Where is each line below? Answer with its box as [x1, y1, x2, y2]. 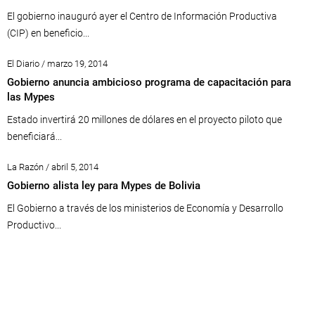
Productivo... [7, 219, 61, 231]
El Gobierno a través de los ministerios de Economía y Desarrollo [7, 202, 283, 214]
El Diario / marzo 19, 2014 [7, 58, 108, 70]
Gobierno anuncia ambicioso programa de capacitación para [7, 76, 291, 89]
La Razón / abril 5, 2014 [7, 162, 98, 173]
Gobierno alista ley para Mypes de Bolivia [7, 179, 200, 193]
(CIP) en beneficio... [7, 27, 89, 39]
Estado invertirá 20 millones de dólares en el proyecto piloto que [7, 114, 282, 126]
